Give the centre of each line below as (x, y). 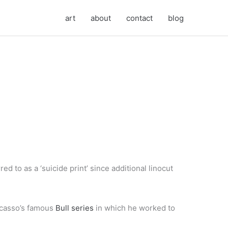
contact (139, 18)
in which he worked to (134, 208)
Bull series (75, 208)
